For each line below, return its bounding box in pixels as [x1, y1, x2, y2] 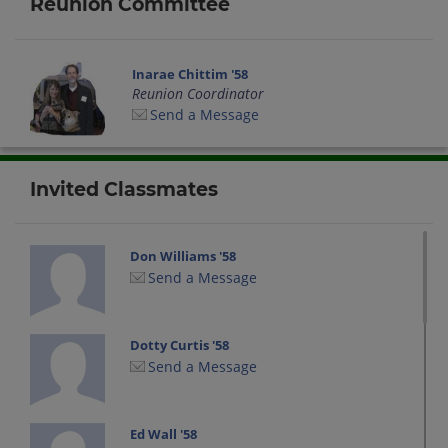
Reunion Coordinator [132, 83, 265, 103]
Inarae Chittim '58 [132, 64, 249, 83]
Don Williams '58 [130, 247, 237, 266]
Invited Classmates [30, 177, 218, 201]
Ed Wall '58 [130, 425, 198, 444]
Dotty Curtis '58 [130, 336, 230, 355]
